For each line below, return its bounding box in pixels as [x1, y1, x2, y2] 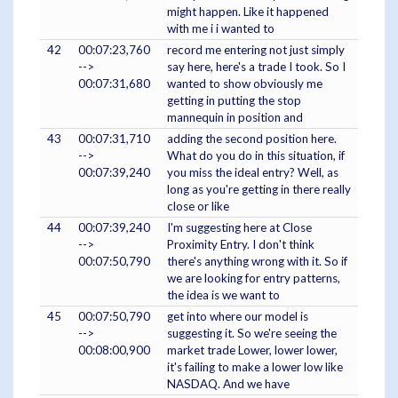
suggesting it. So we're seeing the [167, 326, 337, 341]
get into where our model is [167, 309, 308, 324]
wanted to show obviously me [167, 76, 322, 92]
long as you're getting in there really [167, 182, 351, 197]
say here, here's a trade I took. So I [167, 60, 346, 75]
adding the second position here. [167, 131, 337, 147]
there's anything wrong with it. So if [167, 254, 347, 269]
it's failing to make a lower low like [167, 360, 343, 375]
